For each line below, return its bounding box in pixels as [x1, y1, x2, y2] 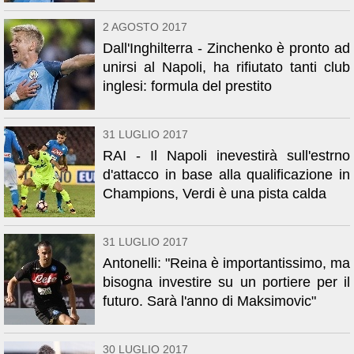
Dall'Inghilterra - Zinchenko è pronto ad [103, 40, 350, 56]
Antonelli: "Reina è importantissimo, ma [103, 255, 350, 271]
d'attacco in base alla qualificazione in [103, 167, 350, 183]
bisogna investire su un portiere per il [103, 274, 350, 290]
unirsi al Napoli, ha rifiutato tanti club [103, 59, 350, 75]
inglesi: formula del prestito [103, 78, 272, 94]
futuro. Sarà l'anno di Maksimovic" [103, 293, 316, 309]
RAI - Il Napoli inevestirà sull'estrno [103, 148, 350, 164]
